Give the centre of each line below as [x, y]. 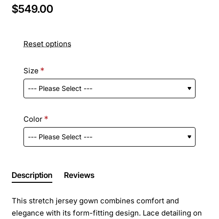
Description [32, 175]
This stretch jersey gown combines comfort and [95, 200]
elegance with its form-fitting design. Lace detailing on [107, 213]
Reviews [79, 175]
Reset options [47, 44]
